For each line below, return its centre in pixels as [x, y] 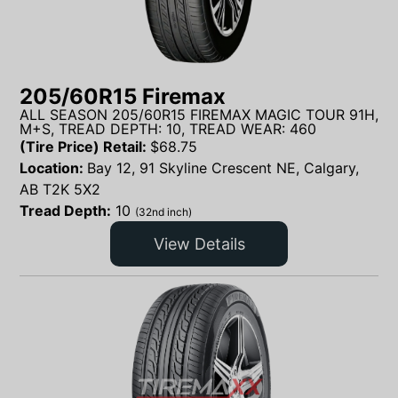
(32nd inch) [163, 212]
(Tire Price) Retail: [85, 147]
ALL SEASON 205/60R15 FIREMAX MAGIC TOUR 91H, [199, 115]
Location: [53, 168]
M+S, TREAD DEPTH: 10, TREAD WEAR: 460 [168, 129]
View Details [199, 243]
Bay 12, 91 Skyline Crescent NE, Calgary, [223, 168]
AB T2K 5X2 [60, 190]
